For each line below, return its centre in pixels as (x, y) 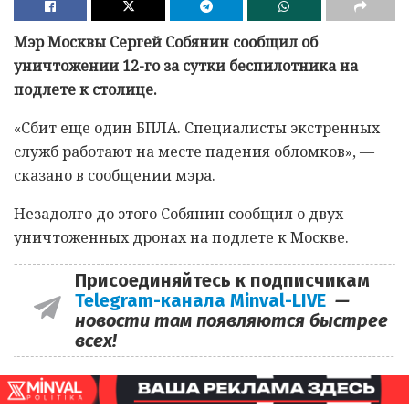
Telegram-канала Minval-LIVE (204, 300)
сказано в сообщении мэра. (115, 175)
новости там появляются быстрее (231, 320)
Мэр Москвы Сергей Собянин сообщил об (166, 42)
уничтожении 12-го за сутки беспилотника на (186, 65)
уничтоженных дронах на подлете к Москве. (181, 237)
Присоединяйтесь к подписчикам (222, 280)
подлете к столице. (85, 89)
